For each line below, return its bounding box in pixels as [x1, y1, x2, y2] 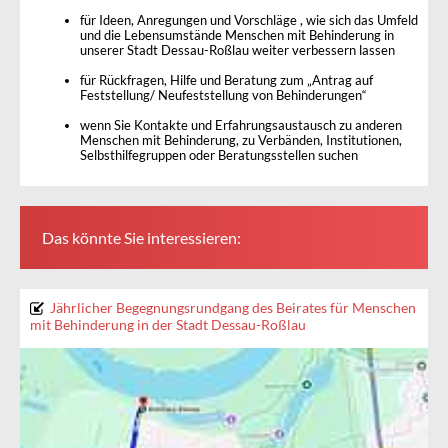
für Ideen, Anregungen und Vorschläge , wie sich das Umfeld [80, 13, 418, 29]
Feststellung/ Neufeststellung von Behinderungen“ [80, 88, 367, 104]
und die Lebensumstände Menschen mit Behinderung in [80, 28, 394, 44]
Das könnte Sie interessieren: [42, 227, 241, 247]
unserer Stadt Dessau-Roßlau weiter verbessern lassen [80, 43, 395, 59]
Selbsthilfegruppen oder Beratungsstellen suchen [80, 148, 358, 164]
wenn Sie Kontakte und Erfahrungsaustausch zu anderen [80, 118, 402, 134]
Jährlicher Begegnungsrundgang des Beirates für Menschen [50, 298, 416, 316]
